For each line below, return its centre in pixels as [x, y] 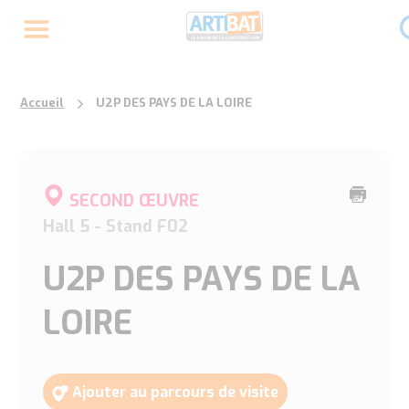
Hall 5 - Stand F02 [116, 226]
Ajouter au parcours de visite [176, 392]
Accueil [42, 103]
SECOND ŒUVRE [135, 201]
